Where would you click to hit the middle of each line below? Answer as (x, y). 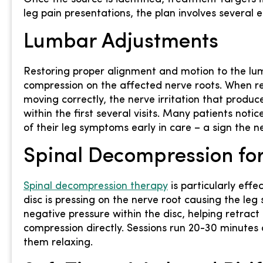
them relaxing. (58, 243)
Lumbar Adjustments (121, 42)
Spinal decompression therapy (96, 187)
